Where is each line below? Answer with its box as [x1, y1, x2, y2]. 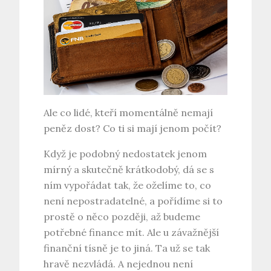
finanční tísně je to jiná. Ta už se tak [44, 242, 211, 255]
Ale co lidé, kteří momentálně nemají [44, 106, 214, 119]
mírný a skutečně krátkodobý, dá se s [44, 163, 215, 176]
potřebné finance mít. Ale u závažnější [44, 226, 220, 239]
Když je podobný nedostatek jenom [44, 148, 207, 160]
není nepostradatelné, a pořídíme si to [44, 195, 223, 207]
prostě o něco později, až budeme [44, 211, 201, 223]
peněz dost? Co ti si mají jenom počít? [44, 122, 222, 135]
